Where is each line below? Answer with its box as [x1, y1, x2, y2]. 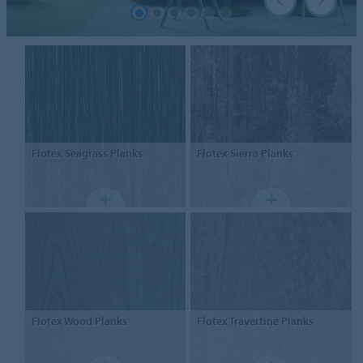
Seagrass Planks [62, 146, 143, 161]
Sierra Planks [228, 146, 294, 161]
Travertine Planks [228, 313, 314, 328]
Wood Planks [62, 313, 127, 328]
